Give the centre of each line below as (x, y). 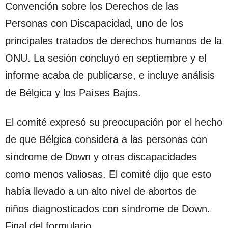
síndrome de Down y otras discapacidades (101, 156)
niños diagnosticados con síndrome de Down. (108, 208)
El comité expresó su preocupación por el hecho (114, 122)
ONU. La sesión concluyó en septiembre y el (106, 58)
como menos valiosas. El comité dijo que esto (108, 174)
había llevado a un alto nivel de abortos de (101, 191)
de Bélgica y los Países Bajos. (73, 92)
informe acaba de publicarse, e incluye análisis (110, 75)
